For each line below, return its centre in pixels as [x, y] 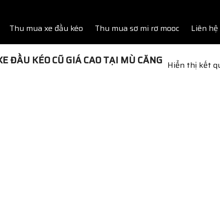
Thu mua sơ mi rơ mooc [137, 28]
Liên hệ [205, 28]
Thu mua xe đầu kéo [46, 28]
